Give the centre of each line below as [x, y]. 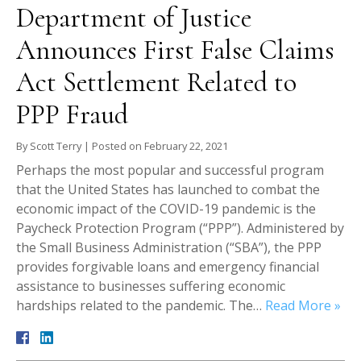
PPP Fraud [72, 115]
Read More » [303, 306]
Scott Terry [56, 146]
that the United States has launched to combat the [168, 190]
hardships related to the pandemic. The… [141, 306]
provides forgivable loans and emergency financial [168, 267]
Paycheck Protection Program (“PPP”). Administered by [180, 228]
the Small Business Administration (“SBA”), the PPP [169, 248]
